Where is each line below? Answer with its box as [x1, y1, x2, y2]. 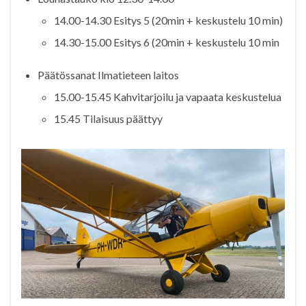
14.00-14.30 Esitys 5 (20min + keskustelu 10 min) [54, 14, 283, 27]
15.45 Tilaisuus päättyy [54, 112, 163, 126]
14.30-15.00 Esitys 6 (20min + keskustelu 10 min [54, 36, 279, 49]
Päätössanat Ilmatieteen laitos [38, 68, 179, 82]
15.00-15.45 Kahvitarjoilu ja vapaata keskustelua [54, 90, 281, 104]
